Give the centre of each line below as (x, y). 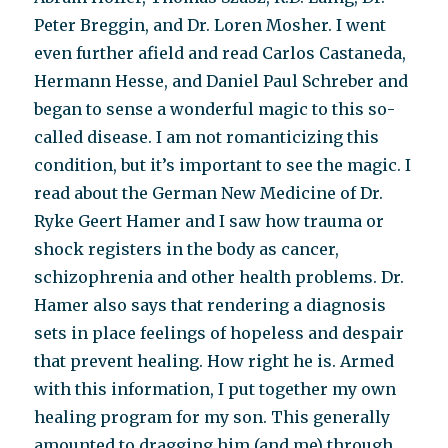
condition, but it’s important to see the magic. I (223, 165)
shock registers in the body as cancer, (187, 249)
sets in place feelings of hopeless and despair (219, 333)
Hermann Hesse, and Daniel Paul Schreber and (221, 81)
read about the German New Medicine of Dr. (209, 193)
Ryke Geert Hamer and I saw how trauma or (209, 221)
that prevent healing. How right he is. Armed (214, 361)
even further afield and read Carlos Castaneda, (220, 53)
